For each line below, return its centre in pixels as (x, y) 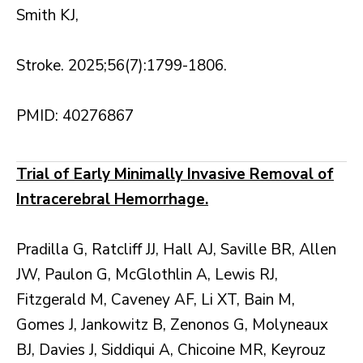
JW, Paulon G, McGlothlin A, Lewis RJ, (147, 275)
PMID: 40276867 (75, 116)
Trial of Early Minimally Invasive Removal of (175, 175)
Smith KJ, (47, 16)
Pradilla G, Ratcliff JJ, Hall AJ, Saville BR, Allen (176, 250)
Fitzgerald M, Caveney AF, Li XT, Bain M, (156, 300)
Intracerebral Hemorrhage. (112, 200)
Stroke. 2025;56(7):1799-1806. (122, 66)
